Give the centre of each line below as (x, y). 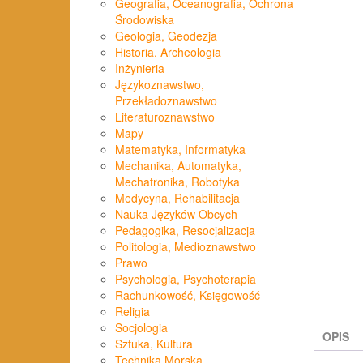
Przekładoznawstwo (166, 100)
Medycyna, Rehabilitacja (177, 198)
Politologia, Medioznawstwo (186, 246)
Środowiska (145, 19)
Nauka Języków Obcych (176, 214)
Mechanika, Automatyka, (178, 165)
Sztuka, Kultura (154, 344)
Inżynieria (140, 68)
